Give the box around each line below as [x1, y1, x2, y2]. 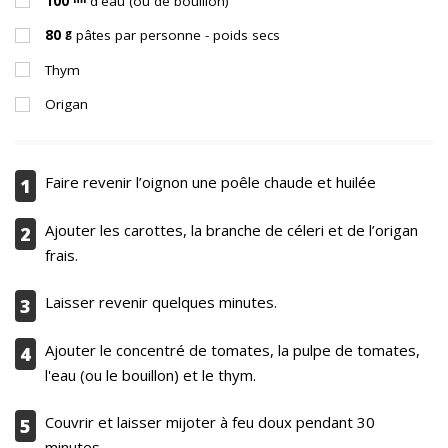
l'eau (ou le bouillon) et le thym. [45, 364, 256, 385]
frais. [45, 244, 78, 265]
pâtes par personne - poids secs [76, 26, 280, 44]
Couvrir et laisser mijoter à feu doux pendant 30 [45, 412, 375, 432]
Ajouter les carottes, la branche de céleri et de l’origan [45, 219, 418, 240]
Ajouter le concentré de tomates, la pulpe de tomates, [45, 339, 420, 360]
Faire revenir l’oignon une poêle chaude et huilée [45, 172, 376, 192]
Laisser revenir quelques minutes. [45, 292, 277, 312]
